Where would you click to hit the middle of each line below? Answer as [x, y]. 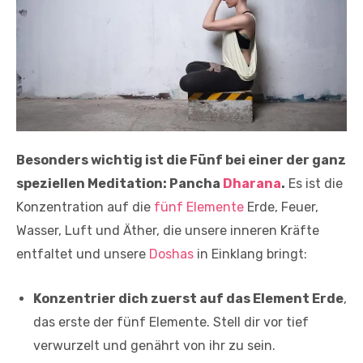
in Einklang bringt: [250, 254]
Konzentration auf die [85, 207]
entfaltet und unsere [83, 254]
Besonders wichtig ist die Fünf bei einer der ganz [181, 160]
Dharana [252, 183]
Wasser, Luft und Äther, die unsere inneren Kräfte [168, 230]
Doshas [171, 254]
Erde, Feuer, [281, 207]
